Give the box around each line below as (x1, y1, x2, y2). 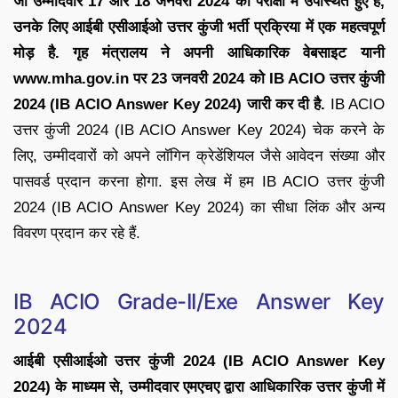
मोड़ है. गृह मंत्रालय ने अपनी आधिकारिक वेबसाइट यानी (13, 44, 385, 62)
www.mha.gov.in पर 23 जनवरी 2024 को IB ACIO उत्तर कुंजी (13, 70, 385, 88)
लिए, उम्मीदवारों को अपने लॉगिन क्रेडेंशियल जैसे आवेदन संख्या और (13, 147, 385, 165)
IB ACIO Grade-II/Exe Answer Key (13, 289, 385, 315)
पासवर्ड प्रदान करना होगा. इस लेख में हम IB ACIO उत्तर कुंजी (13, 173, 385, 191)
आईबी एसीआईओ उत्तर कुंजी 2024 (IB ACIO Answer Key (13, 353, 385, 370)
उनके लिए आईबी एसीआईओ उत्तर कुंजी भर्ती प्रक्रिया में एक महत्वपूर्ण (13, 19, 385, 36)
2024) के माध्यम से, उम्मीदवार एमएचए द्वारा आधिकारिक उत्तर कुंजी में (13, 378, 385, 396)
